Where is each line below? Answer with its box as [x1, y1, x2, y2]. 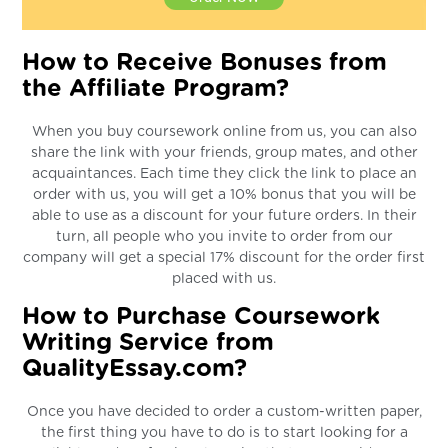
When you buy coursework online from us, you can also [31, 124, 417, 139]
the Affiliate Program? [22, 76, 290, 101]
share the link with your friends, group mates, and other [30, 145, 418, 160]
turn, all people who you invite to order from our [55, 229, 393, 244]
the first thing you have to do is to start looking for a [40, 425, 408, 440]
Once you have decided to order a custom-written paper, [26, 404, 422, 419]
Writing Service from [22, 330, 275, 355]
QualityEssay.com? [22, 356, 248, 381]
